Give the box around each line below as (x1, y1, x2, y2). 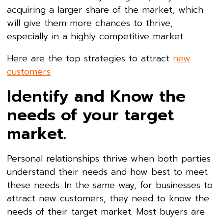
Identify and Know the (7, 84, 186, 109)
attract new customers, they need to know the (7, 191, 209, 205)
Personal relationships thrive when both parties (7, 151, 211, 165)
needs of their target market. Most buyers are (7, 204, 205, 219)
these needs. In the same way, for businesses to (7, 178, 213, 192)
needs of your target (7, 103, 174, 127)
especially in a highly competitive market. (7, 29, 188, 43)
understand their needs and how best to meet (7, 165, 208, 179)
